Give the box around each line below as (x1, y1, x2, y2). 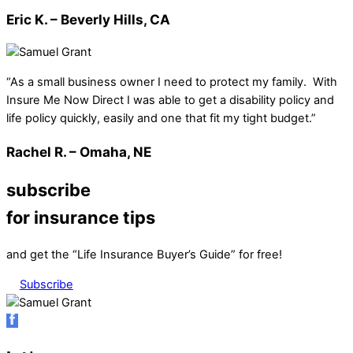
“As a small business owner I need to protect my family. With (6, 74, 337, 89)
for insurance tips (6, 207, 155, 229)
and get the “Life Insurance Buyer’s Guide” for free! (6, 247, 282, 262)
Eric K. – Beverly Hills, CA (6, 11, 170, 28)
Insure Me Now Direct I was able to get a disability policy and (6, 92, 334, 107)
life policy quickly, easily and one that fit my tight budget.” (6, 110, 316, 125)
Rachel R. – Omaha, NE (6, 143, 151, 160)
